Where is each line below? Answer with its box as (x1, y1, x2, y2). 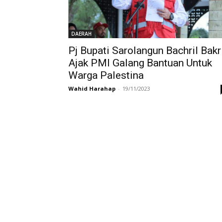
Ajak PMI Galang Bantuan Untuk (68, 56, 212, 69)
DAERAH (71, 30, 92, 37)
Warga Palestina (68, 69, 144, 81)
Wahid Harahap (68, 84, 115, 92)
